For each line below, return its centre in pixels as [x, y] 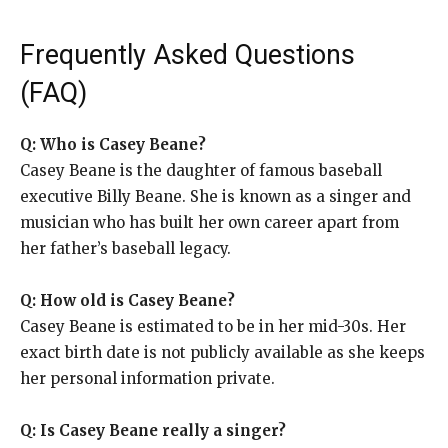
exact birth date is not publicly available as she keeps [222, 352]
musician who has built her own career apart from [209, 222]
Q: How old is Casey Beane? [127, 300]
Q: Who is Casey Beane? [113, 144]
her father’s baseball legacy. [125, 248]
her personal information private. [147, 378]
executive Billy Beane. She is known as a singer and [215, 196]
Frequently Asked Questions [187, 54]
